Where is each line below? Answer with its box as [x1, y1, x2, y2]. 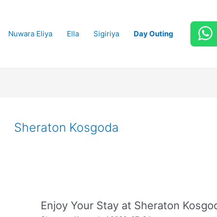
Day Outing [133, 29, 173, 38]
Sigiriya [93, 29, 119, 38]
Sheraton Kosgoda [14, 120, 119, 135]
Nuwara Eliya [8, 29, 52, 38]
